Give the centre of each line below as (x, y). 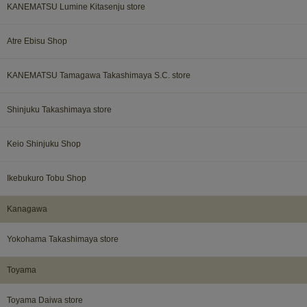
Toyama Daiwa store (45, 300)
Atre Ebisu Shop (37, 41)
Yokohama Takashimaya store (63, 239)
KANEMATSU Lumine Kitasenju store (76, 7)
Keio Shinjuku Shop (44, 144)
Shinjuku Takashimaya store (59, 109)
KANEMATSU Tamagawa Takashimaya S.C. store (99, 75)
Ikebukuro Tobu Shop (47, 178)
